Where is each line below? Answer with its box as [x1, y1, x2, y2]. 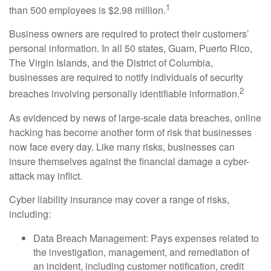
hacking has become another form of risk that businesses [9, 125, 252, 139]
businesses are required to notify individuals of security [9, 70, 243, 85]
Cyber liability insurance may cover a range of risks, [9, 192, 229, 206]
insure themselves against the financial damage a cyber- [9, 154, 249, 168]
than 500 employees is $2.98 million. [9, 3, 166, 18]
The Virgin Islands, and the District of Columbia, [9, 56, 213, 70]
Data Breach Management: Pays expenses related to [33, 230, 259, 245]
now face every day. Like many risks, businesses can [9, 139, 235, 154]
